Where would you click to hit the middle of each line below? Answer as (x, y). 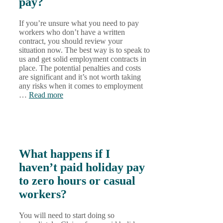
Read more (46, 95)
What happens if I (64, 154)
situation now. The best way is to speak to (84, 50)
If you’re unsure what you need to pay (79, 23)
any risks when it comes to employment (81, 86)
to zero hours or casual (77, 180)
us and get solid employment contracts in (83, 59)
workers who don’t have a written (72, 32)
